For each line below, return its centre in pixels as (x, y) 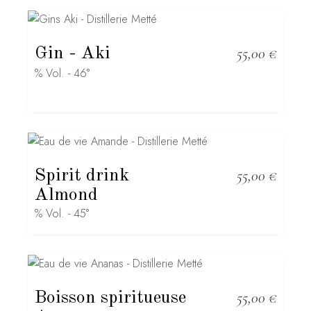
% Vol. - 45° (62, 213)
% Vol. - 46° (62, 73)
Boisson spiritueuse (111, 298)
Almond (67, 195)
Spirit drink (82, 176)
